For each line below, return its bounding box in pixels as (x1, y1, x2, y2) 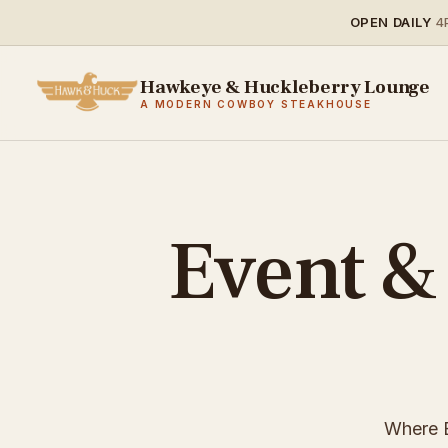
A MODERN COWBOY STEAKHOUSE (140, 97, 372, 110)
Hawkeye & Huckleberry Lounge (140, 74, 430, 99)
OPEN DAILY (349, 14, 432, 30)
